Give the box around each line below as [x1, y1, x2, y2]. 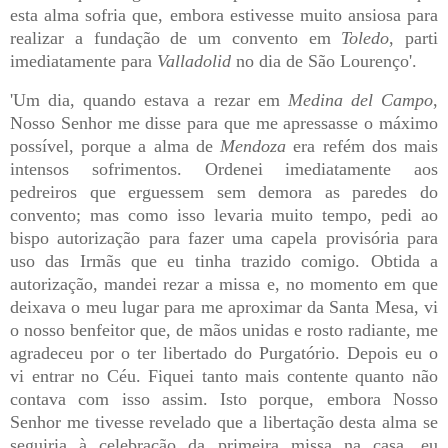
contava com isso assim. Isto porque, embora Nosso [10, 389, 438, 410]
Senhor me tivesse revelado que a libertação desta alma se [10, 412, 438, 433]
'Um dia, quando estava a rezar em [10, 90, 288, 111]
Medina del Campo [287, 90, 434, 111]
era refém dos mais [286, 136, 439, 157]
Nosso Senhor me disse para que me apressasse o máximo [10, 113, 438, 134]
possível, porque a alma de [10, 136, 221, 157]
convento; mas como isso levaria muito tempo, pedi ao [10, 205, 438, 226]
